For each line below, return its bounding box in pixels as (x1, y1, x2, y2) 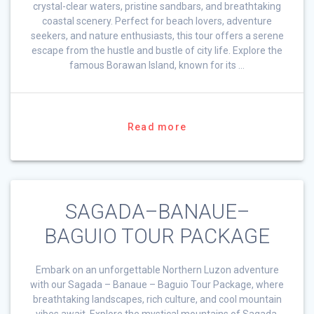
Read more (127, 121, 187, 132)
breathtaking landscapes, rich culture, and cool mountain (32, 293, 282, 305)
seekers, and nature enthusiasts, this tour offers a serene (30, 29, 284, 41)
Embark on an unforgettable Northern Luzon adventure (35, 264, 279, 275)
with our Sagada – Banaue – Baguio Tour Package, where (30, 278, 284, 290)
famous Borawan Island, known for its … (69, 59, 245, 71)
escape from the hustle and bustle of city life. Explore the (32, 44, 282, 56)
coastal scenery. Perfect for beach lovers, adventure (42, 15, 272, 27)
